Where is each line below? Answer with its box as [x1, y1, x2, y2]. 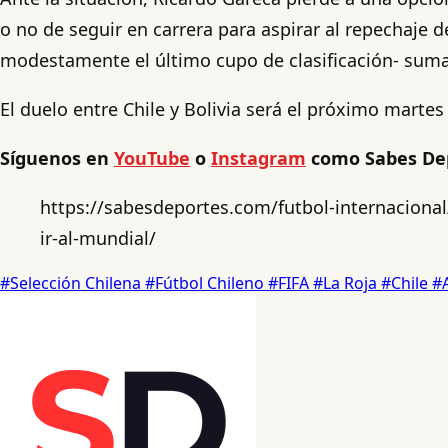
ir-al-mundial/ [40, 225, 156, 250]
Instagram [211, 145, 306, 170]
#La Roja [313, 271, 381, 294]
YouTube [114, 145, 190, 170]
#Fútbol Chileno [145, 271, 268, 294]
